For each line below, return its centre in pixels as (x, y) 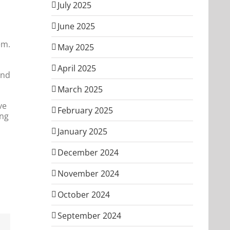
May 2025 (76, 47)
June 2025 (76, 26)
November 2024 (88, 173)
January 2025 (82, 131)
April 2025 (77, 68)
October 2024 (84, 194)
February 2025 (85, 110)
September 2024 (89, 215)
